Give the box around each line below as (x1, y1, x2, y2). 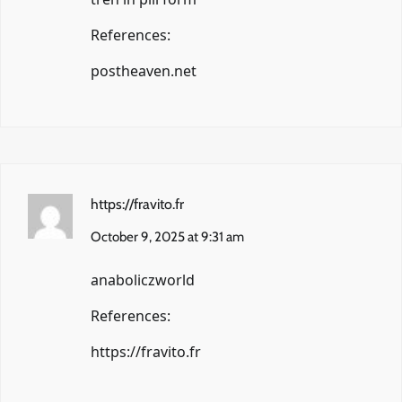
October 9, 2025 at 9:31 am (91, 228, 244, 245)
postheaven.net (91, 60, 197, 81)
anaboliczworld (91, 269, 195, 290)
